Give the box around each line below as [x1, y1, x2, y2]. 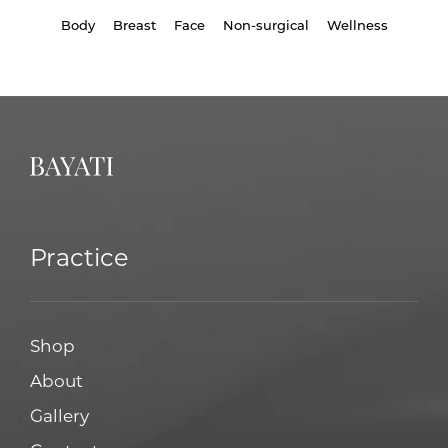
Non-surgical [222, 15, 309, 33]
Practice [30, 240, 129, 272]
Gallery [30, 403, 89, 426]
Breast [112, 15, 156, 33]
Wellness [326, 15, 388, 33]
